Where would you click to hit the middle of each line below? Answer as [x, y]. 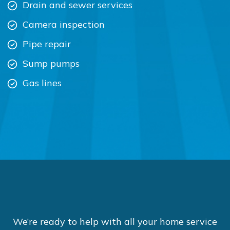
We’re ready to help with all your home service [115, 222]
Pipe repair [46, 44]
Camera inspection [63, 24]
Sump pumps [51, 63]
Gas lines [42, 83]
